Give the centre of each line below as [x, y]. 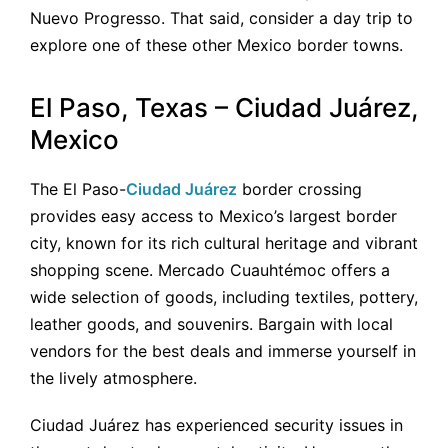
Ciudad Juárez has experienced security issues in [216, 424]
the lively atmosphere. [113, 377]
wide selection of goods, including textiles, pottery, [224, 296]
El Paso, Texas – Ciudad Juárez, [224, 107]
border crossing [299, 188]
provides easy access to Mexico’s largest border [213, 215]
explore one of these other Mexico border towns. [216, 45]
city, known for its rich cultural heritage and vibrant [224, 242]
